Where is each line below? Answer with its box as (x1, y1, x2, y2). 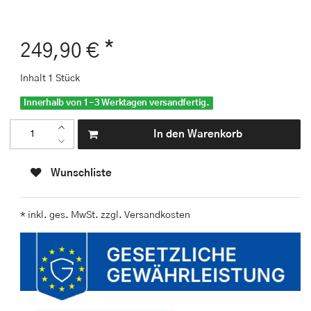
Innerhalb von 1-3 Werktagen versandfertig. (24, 98, 210, 108)
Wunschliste (51, 167, 112, 178)
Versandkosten (122, 210, 190, 221)
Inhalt (20, 73, 48, 83)
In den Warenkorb (153, 128, 242, 140)
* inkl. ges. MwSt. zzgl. (20, 210, 122, 221)
